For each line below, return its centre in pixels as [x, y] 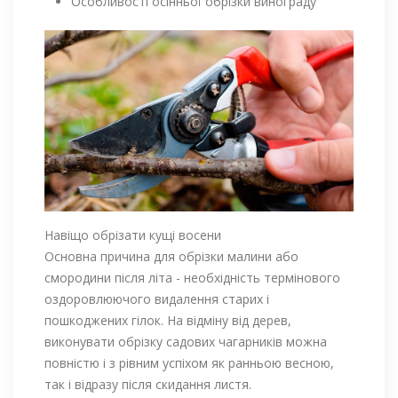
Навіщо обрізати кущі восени [133, 235]
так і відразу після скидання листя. [148, 385]
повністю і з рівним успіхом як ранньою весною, [189, 363]
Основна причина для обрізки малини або [171, 257]
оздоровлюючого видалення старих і [157, 299]
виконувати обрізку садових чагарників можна [186, 342]
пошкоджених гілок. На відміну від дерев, [168, 321]
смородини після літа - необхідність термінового [192, 278]
